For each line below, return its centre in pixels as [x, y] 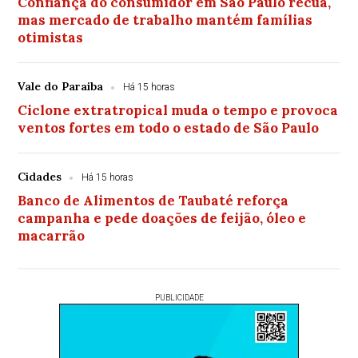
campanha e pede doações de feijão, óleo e [162, 218]
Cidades [40, 177]
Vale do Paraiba [61, 86]
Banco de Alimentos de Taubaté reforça [153, 201]
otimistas [51, 38]
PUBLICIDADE [179, 298]
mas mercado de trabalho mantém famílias [165, 20]
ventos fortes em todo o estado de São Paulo [169, 128]
